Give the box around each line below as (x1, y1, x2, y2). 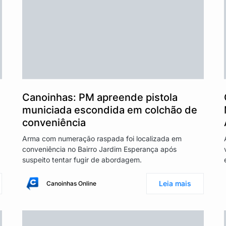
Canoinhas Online (46, 179, 96, 187)
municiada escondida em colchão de (22, 103, 197, 116)
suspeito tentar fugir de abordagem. (22, 155, 142, 164)
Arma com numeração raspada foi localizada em (22, 134, 182, 143)
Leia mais (159, 179, 191, 188)
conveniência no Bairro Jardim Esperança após (22, 144, 177, 153)
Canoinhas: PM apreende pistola (22, 91, 178, 103)
